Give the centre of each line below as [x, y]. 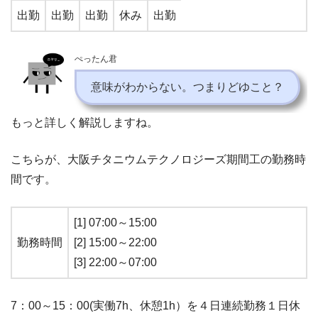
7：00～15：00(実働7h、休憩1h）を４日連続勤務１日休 [155, 305]
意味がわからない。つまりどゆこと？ [187, 87]
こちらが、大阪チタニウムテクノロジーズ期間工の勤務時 [158, 159]
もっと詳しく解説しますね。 [84, 122]
